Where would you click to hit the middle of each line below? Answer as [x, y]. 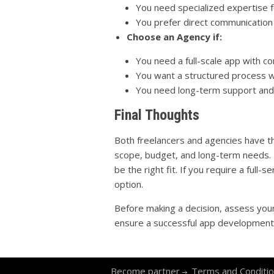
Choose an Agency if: [174, 36]
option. [129, 184]
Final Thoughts [157, 115]
